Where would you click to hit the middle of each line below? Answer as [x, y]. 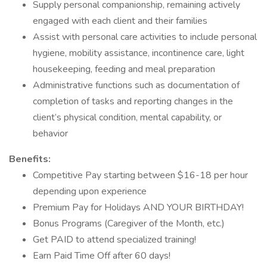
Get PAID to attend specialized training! [114, 240]
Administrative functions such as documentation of [136, 85]
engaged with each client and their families [120, 21]
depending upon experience [90, 191]
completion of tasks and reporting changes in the [133, 101]
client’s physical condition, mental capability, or [127, 117]
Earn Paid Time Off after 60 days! [102, 256]
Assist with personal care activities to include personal [145, 37]
